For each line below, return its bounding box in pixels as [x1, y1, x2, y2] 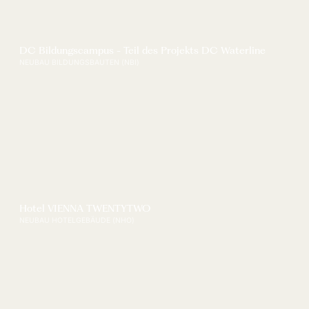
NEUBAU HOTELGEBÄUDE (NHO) [19, 216, 135, 226]
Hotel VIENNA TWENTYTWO [19, 202, 151, 215]
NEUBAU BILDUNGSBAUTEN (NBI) [19, 58, 140, 68]
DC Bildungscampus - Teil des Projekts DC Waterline [19, 44, 266, 57]
